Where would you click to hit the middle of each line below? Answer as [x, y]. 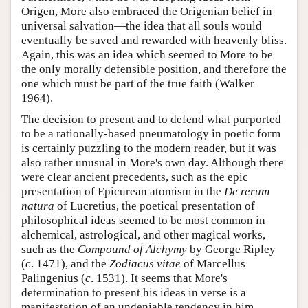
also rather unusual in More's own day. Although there [153, 162]
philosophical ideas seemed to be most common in [143, 220]
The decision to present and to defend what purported [151, 119]
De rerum [247, 191]
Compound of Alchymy [132, 249]
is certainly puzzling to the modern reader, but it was [149, 148]
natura [38, 206]
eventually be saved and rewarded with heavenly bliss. [154, 40]
